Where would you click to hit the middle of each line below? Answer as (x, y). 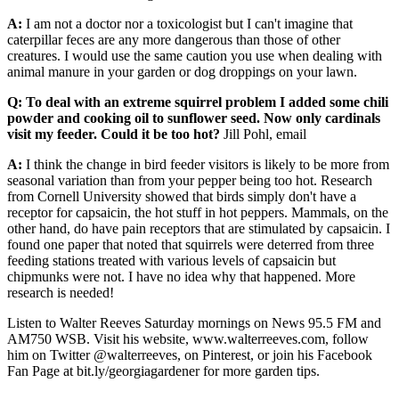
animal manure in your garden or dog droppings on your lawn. (182, 72)
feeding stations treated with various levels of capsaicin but (171, 261)
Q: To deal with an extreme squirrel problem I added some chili (198, 102)
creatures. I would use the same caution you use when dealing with (195, 56)
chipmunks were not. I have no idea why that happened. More (181, 277)
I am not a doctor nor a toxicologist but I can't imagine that (187, 24)
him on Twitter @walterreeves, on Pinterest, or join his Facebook (190, 355)
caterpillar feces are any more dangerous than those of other (174, 40)
